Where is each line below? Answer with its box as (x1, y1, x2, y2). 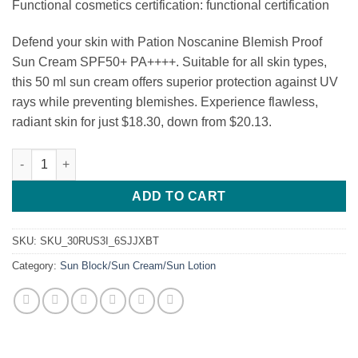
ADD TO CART (132, 189, 226, 203)
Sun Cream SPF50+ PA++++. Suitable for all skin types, (12, 54, 327, 69)
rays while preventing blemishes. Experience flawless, (12, 94, 318, 109)
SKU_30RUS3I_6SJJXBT (40, 234, 159, 247)
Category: (12, 259, 60, 272)
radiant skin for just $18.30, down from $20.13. (12, 114, 272, 129)
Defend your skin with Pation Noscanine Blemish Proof (12, 34, 322, 49)
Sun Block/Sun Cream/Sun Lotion (60, 259, 216, 272)
